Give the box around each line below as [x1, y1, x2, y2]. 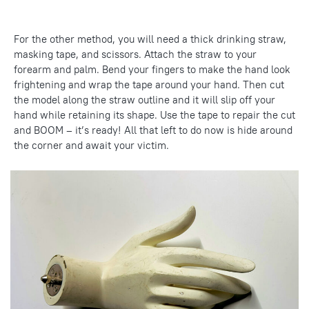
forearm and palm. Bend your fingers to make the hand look [14, 63, 290, 77]
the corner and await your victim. [14, 139, 169, 152]
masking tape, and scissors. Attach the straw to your [14, 48, 257, 61]
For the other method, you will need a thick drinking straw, [14, 32, 286, 46]
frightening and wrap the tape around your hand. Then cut [14, 78, 284, 92]
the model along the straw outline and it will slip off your [14, 93, 275, 107]
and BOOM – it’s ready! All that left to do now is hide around [14, 123, 292, 137]
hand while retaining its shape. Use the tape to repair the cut [14, 108, 295, 122]
